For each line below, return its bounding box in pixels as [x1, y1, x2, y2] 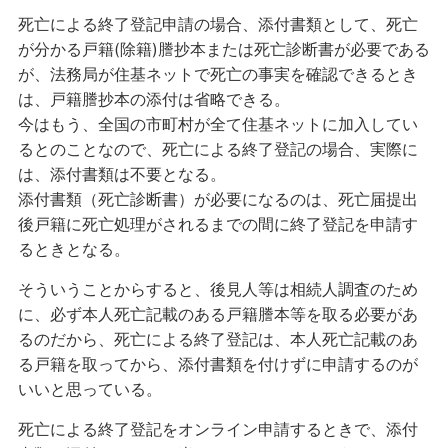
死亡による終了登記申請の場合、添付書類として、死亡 [17, 14, 418, 34]
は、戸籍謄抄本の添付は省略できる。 [17, 89, 290, 109]
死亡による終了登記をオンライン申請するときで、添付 [17, 419, 418, 439]
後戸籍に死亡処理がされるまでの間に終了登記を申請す [17, 214, 418, 234]
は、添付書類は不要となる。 [17, 164, 226, 184]
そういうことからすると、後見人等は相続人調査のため [17, 279, 418, 299]
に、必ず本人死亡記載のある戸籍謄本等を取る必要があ [17, 304, 418, 324]
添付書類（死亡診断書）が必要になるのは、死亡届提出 [17, 189, 418, 209]
